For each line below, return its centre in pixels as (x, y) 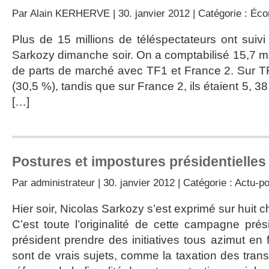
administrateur (63, 183)
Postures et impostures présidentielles (139, 162)
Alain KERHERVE (70, 13)
